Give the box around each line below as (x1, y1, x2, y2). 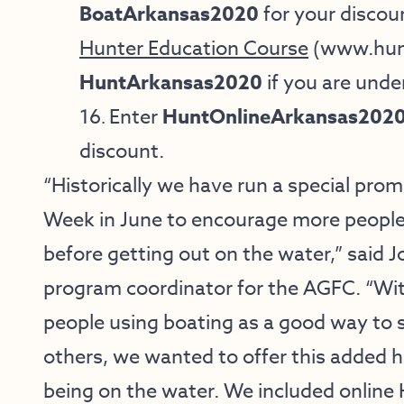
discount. (79, 137, 164, 166)
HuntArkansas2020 (79, 69, 262, 97)
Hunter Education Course (79, 34, 308, 63)
